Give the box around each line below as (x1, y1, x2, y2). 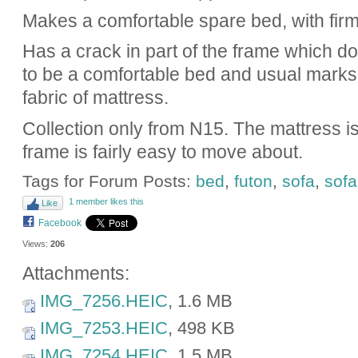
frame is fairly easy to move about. (22, 141, 303, 162)
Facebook (38, 217, 82, 229)
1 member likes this (68, 196, 144, 206)
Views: (22, 238, 48, 249)
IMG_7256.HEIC (39, 291, 168, 312)
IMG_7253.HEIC (39, 318, 168, 339)
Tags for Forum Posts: (22, 172, 196, 191)
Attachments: (22, 263, 129, 284)
